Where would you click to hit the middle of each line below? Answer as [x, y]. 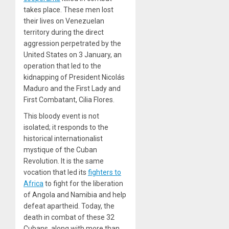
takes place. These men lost [68, 9]
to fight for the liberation [83, 183]
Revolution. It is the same [64, 161]
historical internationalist [63, 138]
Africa [33, 183]
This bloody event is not [61, 116]
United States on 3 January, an [73, 54]
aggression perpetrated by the [72, 43]
